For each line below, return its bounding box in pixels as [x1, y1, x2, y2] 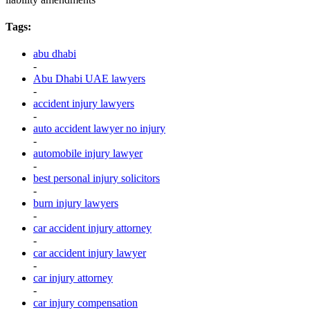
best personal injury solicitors [33, 172, 160, 185]
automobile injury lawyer [33, 147, 143, 160]
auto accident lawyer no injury [33, 122, 165, 135]
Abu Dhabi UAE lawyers [33, 73, 145, 85]
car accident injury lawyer [33, 247, 146, 259]
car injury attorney [33, 272, 113, 284]
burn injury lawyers [33, 197, 118, 210]
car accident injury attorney [33, 222, 152, 235]
